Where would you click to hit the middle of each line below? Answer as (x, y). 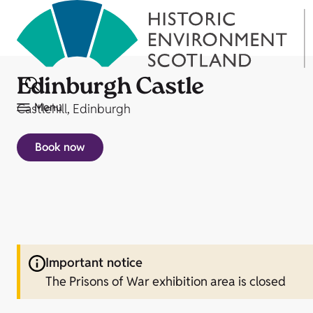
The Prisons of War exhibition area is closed (166, 282)
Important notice (94, 263)
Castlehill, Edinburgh (74, 109)
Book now (60, 147)
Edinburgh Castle (110, 89)
